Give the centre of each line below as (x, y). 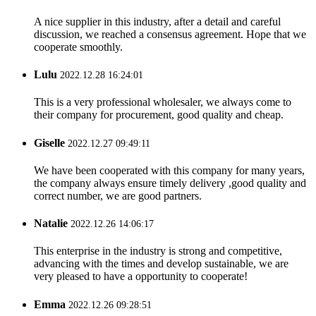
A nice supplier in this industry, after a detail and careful (157, 21)
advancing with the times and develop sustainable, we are (161, 264)
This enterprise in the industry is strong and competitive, (158, 251)
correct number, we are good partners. (118, 195)
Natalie (51, 224)
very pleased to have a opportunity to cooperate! (141, 276)
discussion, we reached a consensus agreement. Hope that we (170, 34)
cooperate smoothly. (78, 47)
